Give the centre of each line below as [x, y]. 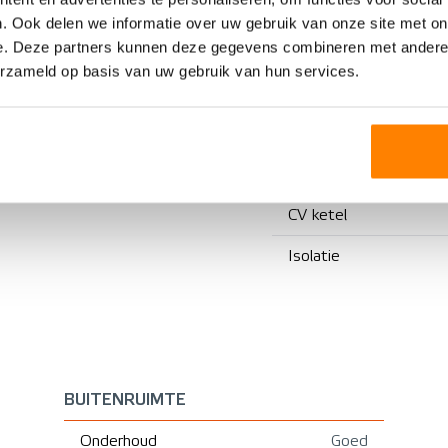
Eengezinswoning [99, 19]
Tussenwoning [110, 60]
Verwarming [329, 108]
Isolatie [314, 255]
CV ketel [317, 214]
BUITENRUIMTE [125, 399]
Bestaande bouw [99, 142]
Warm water [331, 149]
